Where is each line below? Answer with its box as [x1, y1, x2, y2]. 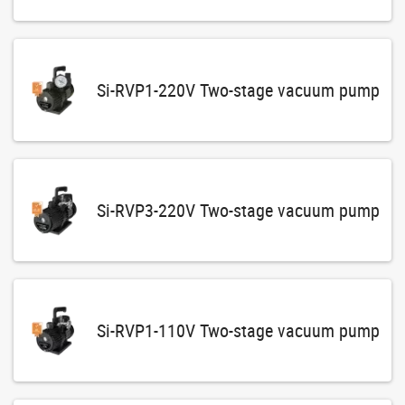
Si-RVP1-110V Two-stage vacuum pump [96, 317, 380, 343]
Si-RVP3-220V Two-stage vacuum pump [96, 197, 380, 222]
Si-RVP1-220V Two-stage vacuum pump [96, 77, 380, 102]
